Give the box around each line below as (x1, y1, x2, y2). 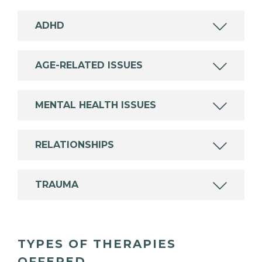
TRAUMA (35, 179, 78, 191)
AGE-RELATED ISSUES (35, 60, 143, 71)
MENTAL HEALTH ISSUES (35, 99, 156, 111)
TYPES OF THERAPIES (18, 237, 176, 251)
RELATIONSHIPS (35, 139, 114, 151)
